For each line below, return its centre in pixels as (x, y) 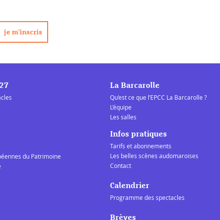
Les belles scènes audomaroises (154, 155)
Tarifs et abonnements (141, 146)
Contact (121, 165)
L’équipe (121, 107)
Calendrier (130, 185)
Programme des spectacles (147, 197)
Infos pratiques (138, 134)
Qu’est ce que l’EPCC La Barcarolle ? (158, 97)
